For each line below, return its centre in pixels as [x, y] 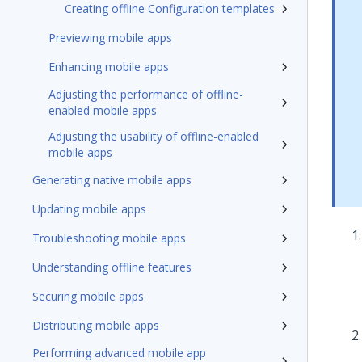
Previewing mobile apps [110, 38]
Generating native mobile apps [112, 180]
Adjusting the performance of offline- [146, 94]
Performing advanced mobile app [119, 353]
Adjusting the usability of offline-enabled [154, 136]
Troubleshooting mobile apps [109, 238]
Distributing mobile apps [96, 325]
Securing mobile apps [88, 296]
